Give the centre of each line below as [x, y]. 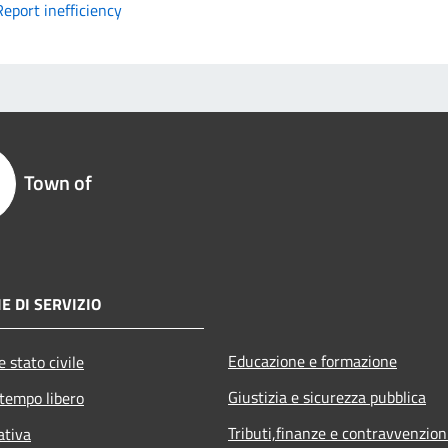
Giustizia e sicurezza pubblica [327, 396]
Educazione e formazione [312, 360]
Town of [58, 182]
